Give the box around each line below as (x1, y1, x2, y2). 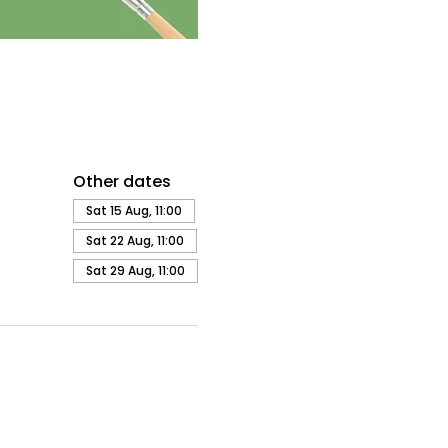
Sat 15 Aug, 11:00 (85, 202, 182, 219)
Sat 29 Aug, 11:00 (85, 262, 185, 279)
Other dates (72, 170, 171, 193)
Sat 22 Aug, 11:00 (85, 232, 184, 249)
